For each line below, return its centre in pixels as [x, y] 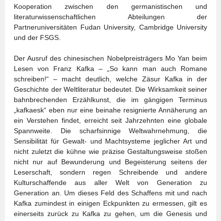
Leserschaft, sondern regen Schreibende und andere [110, 172]
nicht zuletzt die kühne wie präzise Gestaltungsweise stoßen [110, 151]
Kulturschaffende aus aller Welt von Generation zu [110, 183]
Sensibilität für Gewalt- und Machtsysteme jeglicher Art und [110, 141]
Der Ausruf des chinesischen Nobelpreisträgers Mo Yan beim [110, 58]
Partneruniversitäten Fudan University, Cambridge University [110, 27]
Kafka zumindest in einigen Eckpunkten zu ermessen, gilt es [110, 203]
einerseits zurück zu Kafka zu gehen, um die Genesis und [110, 214]
